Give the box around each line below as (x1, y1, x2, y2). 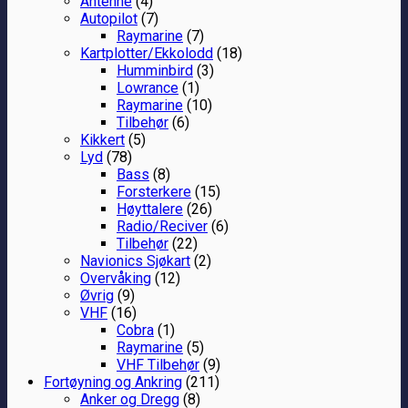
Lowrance (117, 78, 178, 97)
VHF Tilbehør (117, 355, 199, 373)
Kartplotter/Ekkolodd (80, 44, 213, 62)
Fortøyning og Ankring (44, 372, 182, 391)
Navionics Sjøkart (80, 251, 190, 270)
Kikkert (80, 130, 125, 148)
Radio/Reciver (117, 217, 208, 235)
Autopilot (80, 9, 138, 27)
